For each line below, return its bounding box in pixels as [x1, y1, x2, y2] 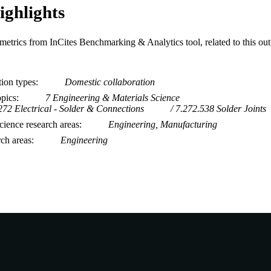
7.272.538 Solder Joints [175, 103, 266, 114]
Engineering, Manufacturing [108, 119, 217, 129]
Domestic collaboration [65, 76, 155, 87]
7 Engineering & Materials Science [45, 92, 180, 103]
